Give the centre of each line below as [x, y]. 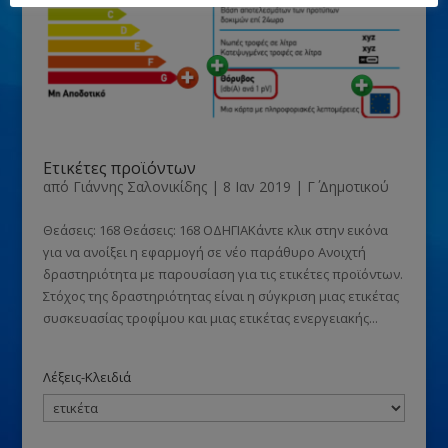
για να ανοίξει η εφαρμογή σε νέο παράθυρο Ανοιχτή [204, 252]
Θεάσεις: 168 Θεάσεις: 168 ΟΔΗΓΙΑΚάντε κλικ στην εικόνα [215, 230]
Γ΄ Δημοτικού [347, 187]
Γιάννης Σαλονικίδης [139, 187]
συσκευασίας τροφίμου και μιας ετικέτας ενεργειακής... [210, 318]
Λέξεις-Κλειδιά [86, 377]
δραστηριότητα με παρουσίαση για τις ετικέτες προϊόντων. [222, 274]
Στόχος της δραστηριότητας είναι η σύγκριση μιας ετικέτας [220, 296]
